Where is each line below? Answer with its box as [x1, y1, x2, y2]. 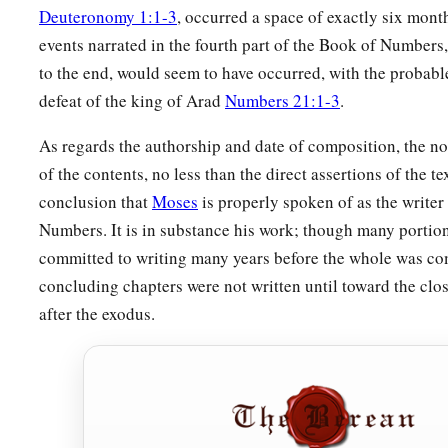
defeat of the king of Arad [39, 89, 225, 113]
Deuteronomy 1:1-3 [39, 5, 177, 29]
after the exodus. [39, 302, 155, 326]
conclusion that [39, 190, 152, 214]
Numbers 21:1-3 [225, 89, 340, 113]
